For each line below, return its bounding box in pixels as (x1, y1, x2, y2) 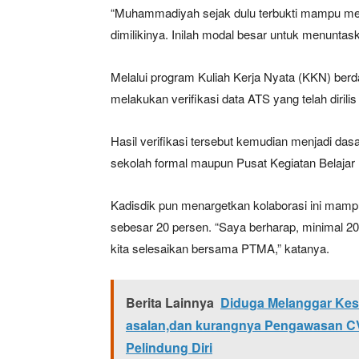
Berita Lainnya (126, 292, 214, 312)
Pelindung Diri (126, 337, 212, 357)
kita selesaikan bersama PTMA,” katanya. (111, 239, 329, 256)
